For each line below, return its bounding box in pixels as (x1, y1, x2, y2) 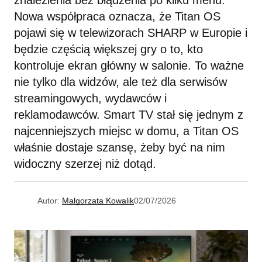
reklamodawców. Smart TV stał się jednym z (14, 108, 243, 122)
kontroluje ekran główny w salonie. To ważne (14, 59, 244, 73)
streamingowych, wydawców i (14, 92, 167, 105)
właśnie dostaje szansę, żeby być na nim (14, 141, 225, 154)
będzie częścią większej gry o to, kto (14, 43, 203, 56)
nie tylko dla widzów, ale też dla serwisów (14, 75, 227, 89)
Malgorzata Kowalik (62, 196, 134, 206)
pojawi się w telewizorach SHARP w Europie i (14, 26, 247, 40)
